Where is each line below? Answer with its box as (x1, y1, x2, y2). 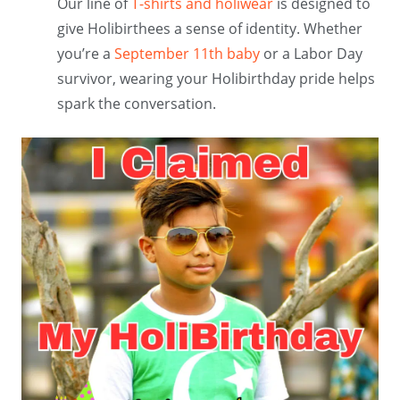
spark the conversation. (57, 94, 216, 114)
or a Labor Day (260, 44, 362, 64)
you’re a (57, 44, 114, 64)
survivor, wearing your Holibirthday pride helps (57, 69, 375, 89)
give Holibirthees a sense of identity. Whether (57, 19, 362, 39)
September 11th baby (114, 44, 260, 64)
